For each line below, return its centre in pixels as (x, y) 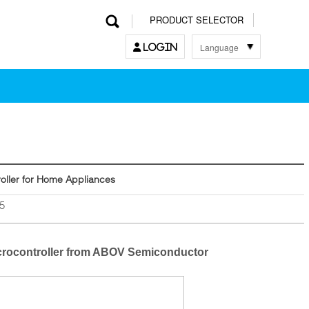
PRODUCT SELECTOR (197, 20)
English (213, 87)
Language (219, 47)
